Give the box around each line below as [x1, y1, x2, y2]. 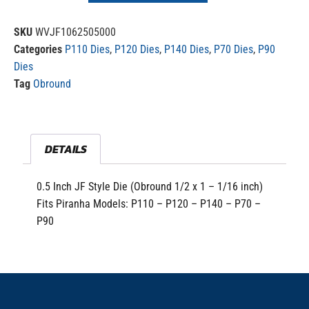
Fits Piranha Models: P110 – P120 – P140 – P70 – [37, 197, 261, 210]
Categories [14, 43, 62, 57]
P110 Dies [65, 43, 110, 57]
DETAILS [44, 140, 87, 157]
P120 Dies [114, 43, 159, 57]
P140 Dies [164, 43, 209, 57]
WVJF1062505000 [35, 26, 116, 39]
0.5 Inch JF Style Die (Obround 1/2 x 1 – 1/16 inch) [37, 179, 263, 193]
